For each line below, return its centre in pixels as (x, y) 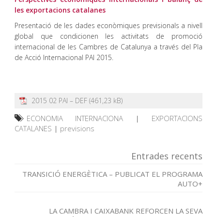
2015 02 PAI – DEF (59, 101)
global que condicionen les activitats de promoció (108, 36)
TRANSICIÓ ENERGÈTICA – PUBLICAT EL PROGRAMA (112, 174)
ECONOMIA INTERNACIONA (75, 118)
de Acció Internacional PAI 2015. (64, 57)
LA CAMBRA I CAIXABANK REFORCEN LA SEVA (126, 211)
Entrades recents (167, 156)
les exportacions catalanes (60, 10)
